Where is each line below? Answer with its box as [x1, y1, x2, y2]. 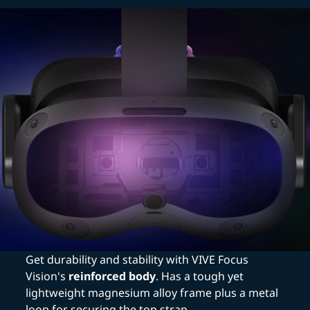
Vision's [26, 268, 69, 284]
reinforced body [69, 268, 156, 284]
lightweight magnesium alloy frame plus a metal [26, 285, 279, 301]
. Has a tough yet [156, 268, 244, 284]
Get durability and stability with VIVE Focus [26, 252, 249, 268]
